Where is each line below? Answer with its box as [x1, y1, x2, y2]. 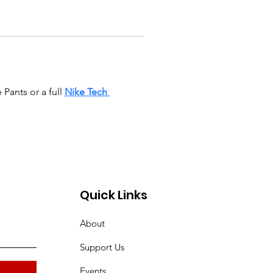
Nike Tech [65, 86, 110, 97]
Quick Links [80, 186, 148, 204]
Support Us [80, 241, 125, 253]
